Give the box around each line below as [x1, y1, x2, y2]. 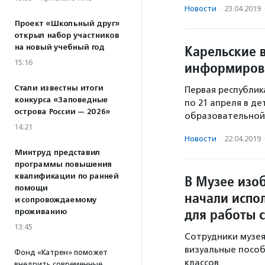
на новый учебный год [14, 43, 104, 52]
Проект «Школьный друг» [14, 19, 119, 28]
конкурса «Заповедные [14, 95, 108, 105]
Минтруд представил [14, 148, 100, 157]
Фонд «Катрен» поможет [14, 248, 108, 257]
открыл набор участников [14, 31, 119, 40]
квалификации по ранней [14, 172, 118, 181]
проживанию [14, 207, 67, 216]
